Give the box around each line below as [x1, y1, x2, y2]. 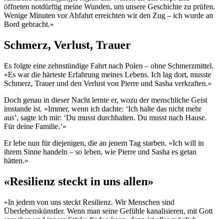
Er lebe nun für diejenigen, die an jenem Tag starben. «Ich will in [4, 139, 204, 148]
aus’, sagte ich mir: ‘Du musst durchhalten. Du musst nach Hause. [4, 113, 207, 122]
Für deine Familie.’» [4, 122, 66, 131]
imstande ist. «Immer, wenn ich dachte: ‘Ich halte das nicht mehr [4, 105, 201, 113]
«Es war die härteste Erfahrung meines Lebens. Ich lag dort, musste [4, 70, 211, 79]
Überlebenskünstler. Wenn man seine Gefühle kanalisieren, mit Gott [4, 206, 213, 215]
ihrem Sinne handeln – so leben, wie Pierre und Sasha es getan [4, 148, 197, 156]
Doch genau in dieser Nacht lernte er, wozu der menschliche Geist [4, 96, 207, 105]
